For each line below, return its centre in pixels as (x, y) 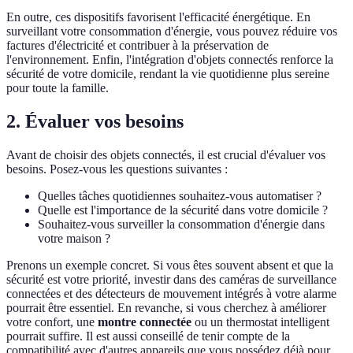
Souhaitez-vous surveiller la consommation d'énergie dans (181, 225)
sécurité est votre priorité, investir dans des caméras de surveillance (171, 280)
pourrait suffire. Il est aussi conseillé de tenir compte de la (148, 336)
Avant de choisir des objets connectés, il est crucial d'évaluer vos (166, 155)
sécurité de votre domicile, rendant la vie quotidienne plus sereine (168, 74)
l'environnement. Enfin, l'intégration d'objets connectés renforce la (170, 60)
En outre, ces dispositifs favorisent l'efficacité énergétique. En (158, 17)
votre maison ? (74, 239)
